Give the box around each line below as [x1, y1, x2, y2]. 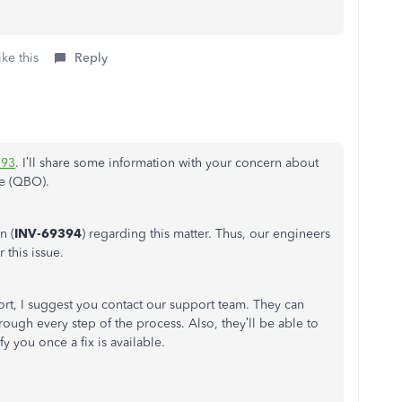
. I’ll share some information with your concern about [15, 155, 319, 170]
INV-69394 [14, 226, 82, 241]
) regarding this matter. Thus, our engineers [82, 226, 330, 241]
